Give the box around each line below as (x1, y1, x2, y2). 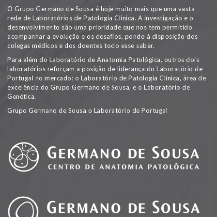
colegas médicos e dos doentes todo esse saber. (7, 42, 155, 50)
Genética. (7, 93, 36, 101)
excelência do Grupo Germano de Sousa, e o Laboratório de (7, 83, 190, 92)
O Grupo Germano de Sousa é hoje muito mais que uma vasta (7, 5, 195, 13)
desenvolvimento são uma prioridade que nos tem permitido (7, 23, 192, 31)
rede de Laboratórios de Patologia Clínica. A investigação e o (7, 14, 194, 22)
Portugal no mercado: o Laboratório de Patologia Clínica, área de (7, 74, 206, 82)
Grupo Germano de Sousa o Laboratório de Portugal (7, 107, 168, 115)
